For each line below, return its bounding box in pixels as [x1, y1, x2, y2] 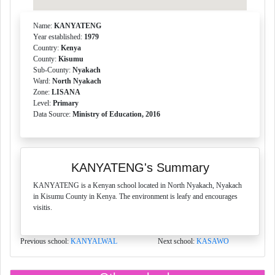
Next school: [158, 237, 196, 246]
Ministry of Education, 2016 [72, 110, 160, 118]
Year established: [33, 33, 84, 41]
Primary [53, 99, 79, 107]
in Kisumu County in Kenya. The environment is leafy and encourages [33, 192, 238, 201]
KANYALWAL [71, 237, 117, 246]
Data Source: [33, 110, 72, 118]
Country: [33, 44, 61, 52]
